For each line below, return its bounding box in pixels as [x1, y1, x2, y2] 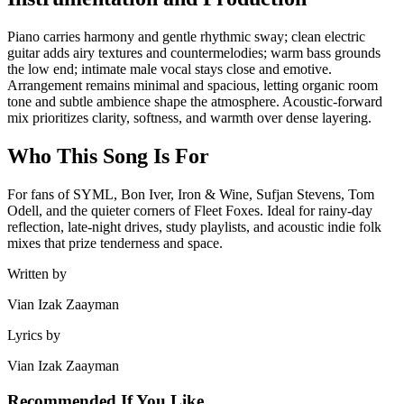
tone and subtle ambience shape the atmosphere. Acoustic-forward [7, 94, 382, 110]
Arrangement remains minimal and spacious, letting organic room [7, 78, 378, 94]
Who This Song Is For [7, 143, 209, 168]
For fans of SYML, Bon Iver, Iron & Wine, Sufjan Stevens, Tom [7, 186, 374, 202]
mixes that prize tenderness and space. [7, 234, 223, 251]
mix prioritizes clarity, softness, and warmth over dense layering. [7, 110, 372, 126]
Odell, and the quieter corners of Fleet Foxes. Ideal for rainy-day [7, 202, 372, 218]
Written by [7, 265, 67, 281]
